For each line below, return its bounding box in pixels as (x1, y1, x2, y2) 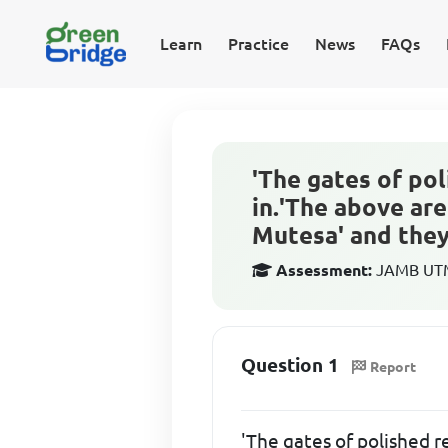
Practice (227, 35, 289, 53)
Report (370, 358, 417, 375)
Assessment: (276, 261, 373, 279)
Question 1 (241, 354, 340, 376)
